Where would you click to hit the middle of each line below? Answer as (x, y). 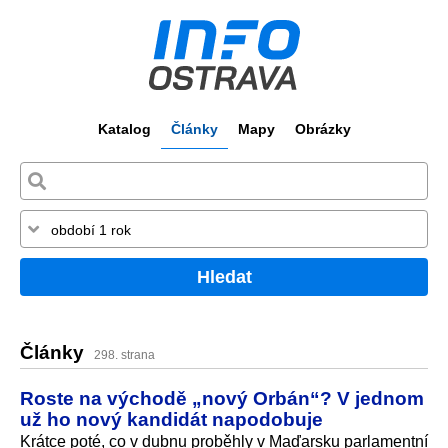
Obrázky (322, 129)
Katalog (124, 129)
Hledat (224, 276)
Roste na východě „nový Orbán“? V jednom (222, 397)
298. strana (124, 355)
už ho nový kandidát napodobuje (171, 418)
